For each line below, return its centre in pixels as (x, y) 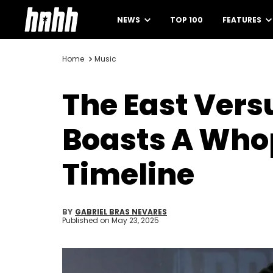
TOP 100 (186, 20)
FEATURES (243, 20)
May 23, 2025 (135, 220)
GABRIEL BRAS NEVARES (121, 212)
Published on (87, 220)
